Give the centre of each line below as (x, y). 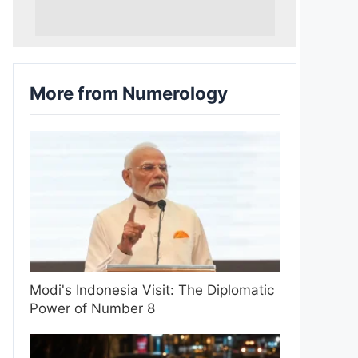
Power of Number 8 (92, 308)
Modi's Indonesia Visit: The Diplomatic (152, 290)
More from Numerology (129, 93)
